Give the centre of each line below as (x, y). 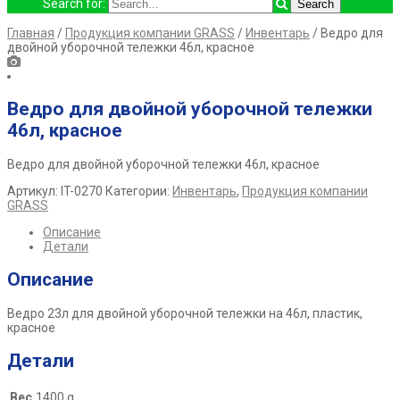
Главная (31, 33)
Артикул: (34, 191)
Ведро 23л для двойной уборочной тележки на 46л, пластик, (185, 313)
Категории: (139, 191)
